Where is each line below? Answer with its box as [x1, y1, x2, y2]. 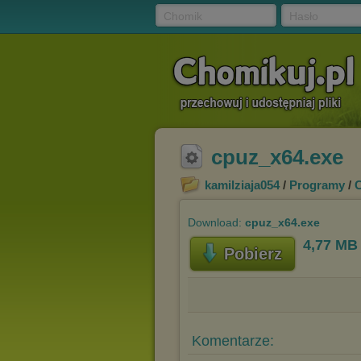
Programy [289, 178, 345, 192]
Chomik [164, 10, 202, 23]
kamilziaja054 [205, 178, 280, 192]
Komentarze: [192, 333, 274, 349]
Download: [188, 216, 245, 229]
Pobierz [223, 245, 282, 263]
